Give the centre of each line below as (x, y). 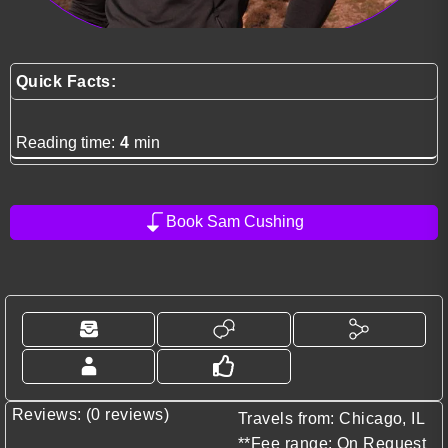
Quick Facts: (66, 81)
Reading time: (65, 142)
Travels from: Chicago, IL (332, 418)
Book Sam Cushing (235, 222)
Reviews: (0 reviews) (90, 414)
